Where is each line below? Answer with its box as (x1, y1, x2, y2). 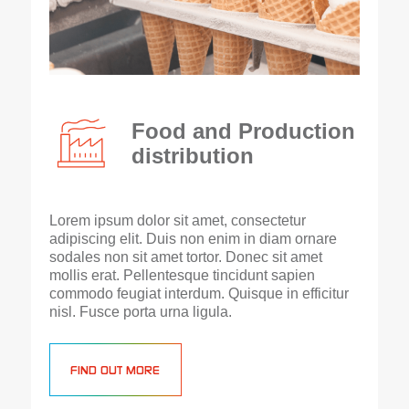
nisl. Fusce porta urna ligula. (48, 304, 232, 320)
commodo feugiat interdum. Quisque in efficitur (48, 286, 349, 302)
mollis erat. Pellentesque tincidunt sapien (48, 267, 315, 284)
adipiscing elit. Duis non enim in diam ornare (48, 231, 337, 247)
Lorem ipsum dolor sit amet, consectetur (48, 213, 306, 229)
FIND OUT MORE (70, 366, 161, 378)
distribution (131, 143, 254, 169)
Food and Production (131, 119, 355, 144)
